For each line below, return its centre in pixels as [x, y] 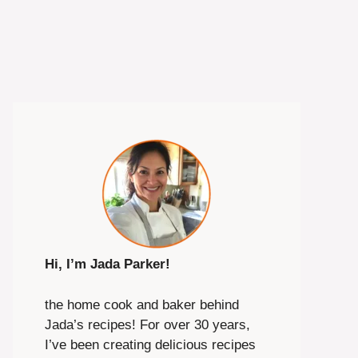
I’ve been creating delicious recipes [150, 344]
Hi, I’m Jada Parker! [107, 264]
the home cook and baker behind [142, 304]
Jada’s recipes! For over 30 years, [147, 324]
